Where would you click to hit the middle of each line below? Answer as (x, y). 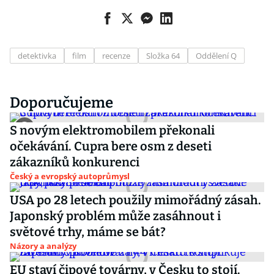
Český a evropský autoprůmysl (70, 176)
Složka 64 (163, 56)
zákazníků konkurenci (75, 162)
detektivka (37, 56)
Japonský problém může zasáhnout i (115, 216)
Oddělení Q (216, 56)
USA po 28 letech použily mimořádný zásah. (135, 200)
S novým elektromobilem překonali (112, 130)
